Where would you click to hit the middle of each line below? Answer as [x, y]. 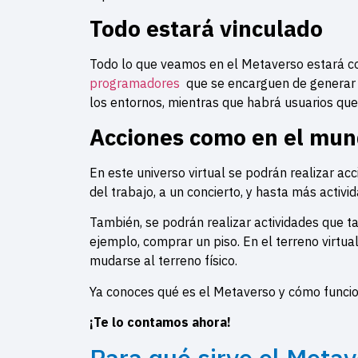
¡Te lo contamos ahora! [160, 322]
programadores [136, 84]
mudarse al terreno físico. [165, 261]
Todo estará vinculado [209, 29]
